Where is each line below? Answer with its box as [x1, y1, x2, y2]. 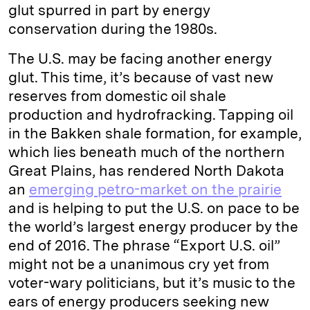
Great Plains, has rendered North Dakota [8, 162, 284, 179]
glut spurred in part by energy [8, 1, 210, 19]
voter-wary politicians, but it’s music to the [8, 274, 295, 291]
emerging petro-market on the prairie [29, 181, 282, 198]
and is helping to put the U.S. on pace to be [8, 199, 300, 217]
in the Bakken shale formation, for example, [8, 125, 302, 142]
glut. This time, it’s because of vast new [8, 69, 273, 86]
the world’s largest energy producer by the [8, 218, 298, 235]
